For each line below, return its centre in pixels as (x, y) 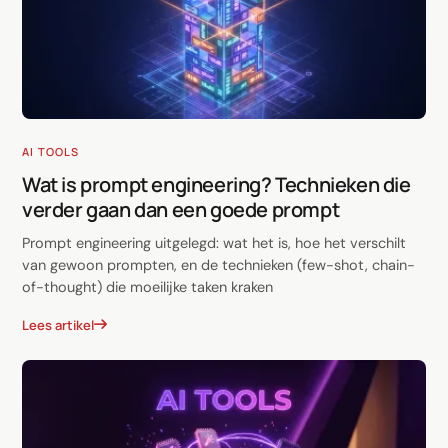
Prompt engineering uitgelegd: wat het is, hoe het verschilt (214, 242)
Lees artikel (58, 324)
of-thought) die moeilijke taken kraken (147, 286)
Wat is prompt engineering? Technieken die (216, 184)
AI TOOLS (51, 151)
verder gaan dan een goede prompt (181, 209)
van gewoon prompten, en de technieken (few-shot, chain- (218, 264)
